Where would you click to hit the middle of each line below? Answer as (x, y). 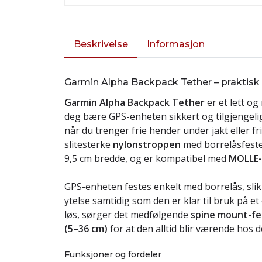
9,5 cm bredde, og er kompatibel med (146, 158)
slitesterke (89, 144)
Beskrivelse (101, 44)
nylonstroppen (147, 144)
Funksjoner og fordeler (113, 254)
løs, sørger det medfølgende (127, 215)
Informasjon (176, 44)
